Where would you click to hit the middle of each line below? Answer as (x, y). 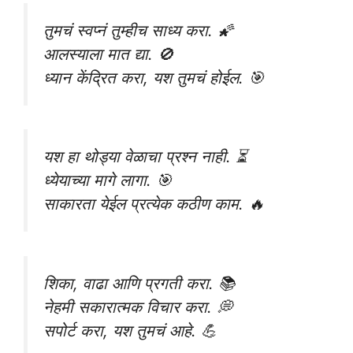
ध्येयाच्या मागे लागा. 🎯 (108, 180)
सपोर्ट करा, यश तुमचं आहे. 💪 (130, 331)
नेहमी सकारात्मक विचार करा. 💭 (138, 307)
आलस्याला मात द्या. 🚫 (108, 54)
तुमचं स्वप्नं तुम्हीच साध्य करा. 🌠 (138, 30)
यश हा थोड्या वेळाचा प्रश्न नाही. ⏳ (145, 157)
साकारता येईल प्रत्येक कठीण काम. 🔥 (154, 204)
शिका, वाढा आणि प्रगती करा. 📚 (139, 284)
